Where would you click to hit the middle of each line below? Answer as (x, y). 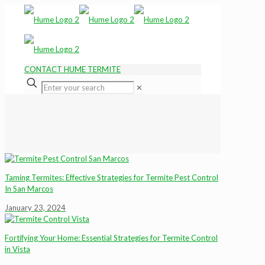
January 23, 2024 (35, 208)
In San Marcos (29, 189)
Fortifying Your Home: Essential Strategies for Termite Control (111, 238)
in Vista (17, 249)
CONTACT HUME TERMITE (72, 69)
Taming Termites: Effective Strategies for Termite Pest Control (112, 177)
